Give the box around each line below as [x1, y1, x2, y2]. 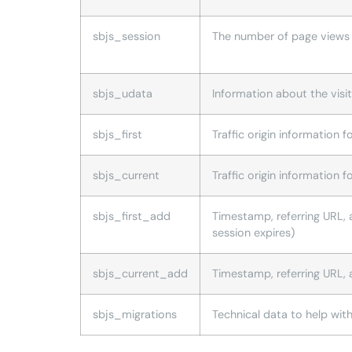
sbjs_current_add [93, 266, 188, 280]
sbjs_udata [93, 86, 152, 101]
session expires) [212, 225, 295, 240]
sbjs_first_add [93, 208, 170, 223]
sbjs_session [93, 28, 160, 43]
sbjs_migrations [93, 306, 177, 321]
